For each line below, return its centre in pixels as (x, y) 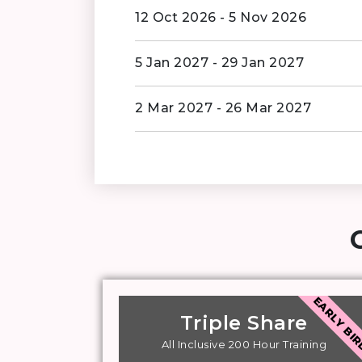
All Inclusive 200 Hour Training (244, 345)
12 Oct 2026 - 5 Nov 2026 (221, 18)
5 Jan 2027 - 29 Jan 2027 (219, 63)
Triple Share (244, 323)
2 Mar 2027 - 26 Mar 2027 (223, 108)
